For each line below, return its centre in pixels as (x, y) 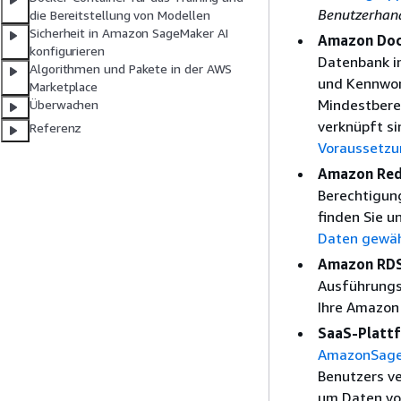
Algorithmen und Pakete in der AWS (131, 69)
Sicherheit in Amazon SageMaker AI (129, 33)
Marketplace (64, 87)
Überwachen (64, 105)
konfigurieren (67, 51)
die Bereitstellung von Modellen (120, 15)
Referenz (56, 128)
